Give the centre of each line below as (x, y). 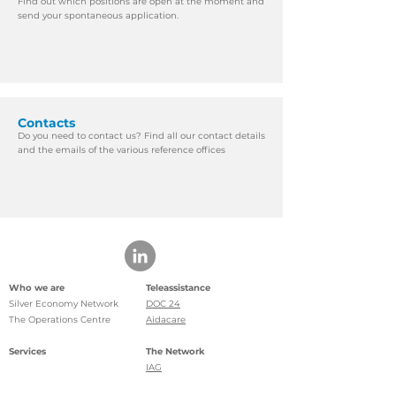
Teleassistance (178, 288)
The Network (175, 351)
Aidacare (166, 320)
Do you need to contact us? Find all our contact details (141, 136)
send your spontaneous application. (98, 15)
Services (27, 351)
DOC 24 (163, 304)
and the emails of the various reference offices (122, 150)
